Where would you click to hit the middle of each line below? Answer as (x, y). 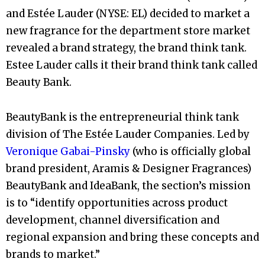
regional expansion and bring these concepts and (132, 237)
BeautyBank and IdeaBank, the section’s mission (128, 185)
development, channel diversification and (113, 220)
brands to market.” (53, 254)
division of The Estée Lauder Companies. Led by (128, 134)
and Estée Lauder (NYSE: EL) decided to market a (128, 13)
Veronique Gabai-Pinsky (68, 151)
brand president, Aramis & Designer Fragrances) (129, 168)
